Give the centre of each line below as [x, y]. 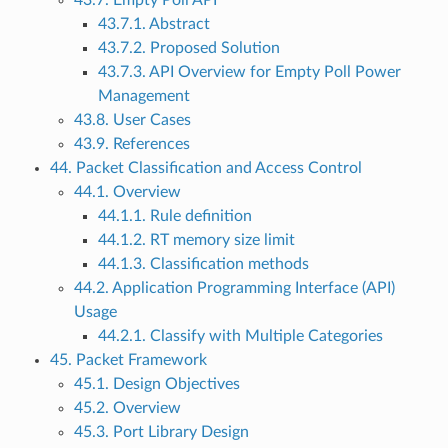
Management [143, 96]
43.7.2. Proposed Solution [188, 48]
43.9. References [131, 144]
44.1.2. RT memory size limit [196, 240]
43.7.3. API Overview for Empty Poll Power [249, 72]
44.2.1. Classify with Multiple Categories [240, 336]
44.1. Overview [127, 192]
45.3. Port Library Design [161, 432]
